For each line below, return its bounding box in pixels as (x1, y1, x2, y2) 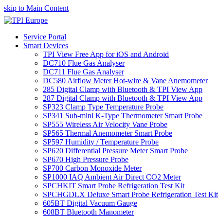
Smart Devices (23, 41, 68, 50)
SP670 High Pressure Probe (43, 155, 128, 163)
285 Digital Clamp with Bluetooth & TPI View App (43, 85, 202, 93)
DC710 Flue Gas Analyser (43, 59, 125, 67)
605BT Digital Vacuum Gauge (43, 199, 137, 207)
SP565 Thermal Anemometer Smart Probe (43, 129, 172, 137)
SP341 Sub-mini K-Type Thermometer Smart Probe (43, 111, 202, 120)
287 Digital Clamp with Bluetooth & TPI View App (43, 94, 202, 102)
